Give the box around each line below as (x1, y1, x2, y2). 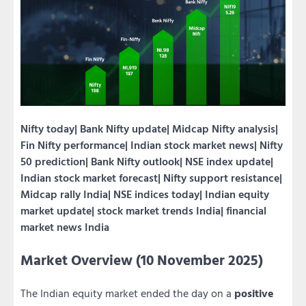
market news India (20, 219, 109, 236)
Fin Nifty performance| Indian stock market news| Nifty (20, 137, 283, 154)
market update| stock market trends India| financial (20, 202, 266, 219)
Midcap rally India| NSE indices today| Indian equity (20, 186, 269, 203)
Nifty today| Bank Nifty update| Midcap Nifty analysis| (20, 120, 278, 137)
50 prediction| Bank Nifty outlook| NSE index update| (20, 153, 273, 170)
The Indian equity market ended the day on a (20, 285, 234, 302)
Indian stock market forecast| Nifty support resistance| (20, 169, 282, 186)
